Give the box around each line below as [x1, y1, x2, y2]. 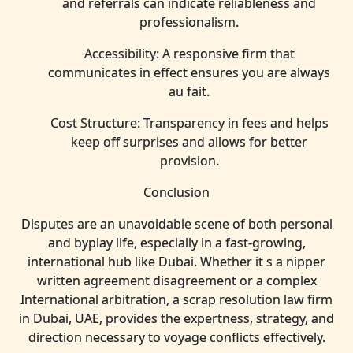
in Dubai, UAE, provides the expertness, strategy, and [19, 310, 334, 327]
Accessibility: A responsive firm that [84, 45, 295, 62]
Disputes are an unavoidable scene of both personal [20, 215, 333, 232]
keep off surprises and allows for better [71, 133, 307, 150]
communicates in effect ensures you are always [48, 64, 330, 81]
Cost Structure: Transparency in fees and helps [50, 114, 329, 132]
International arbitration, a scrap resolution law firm [20, 291, 333, 308]
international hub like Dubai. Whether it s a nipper [28, 253, 325, 270]
